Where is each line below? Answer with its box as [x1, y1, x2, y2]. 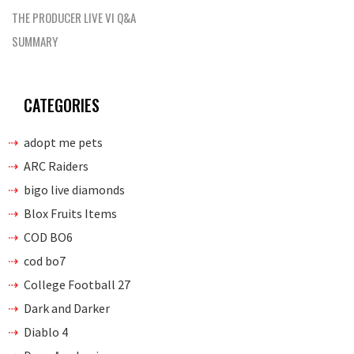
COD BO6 [24, 229, 73, 245]
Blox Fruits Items [24, 205, 117, 221]
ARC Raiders [24, 158, 88, 174]
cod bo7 [24, 253, 66, 269]
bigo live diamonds [24, 182, 125, 198]
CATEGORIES [24, 93, 100, 117]
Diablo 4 [24, 324, 68, 340]
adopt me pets [24, 134, 103, 150]
